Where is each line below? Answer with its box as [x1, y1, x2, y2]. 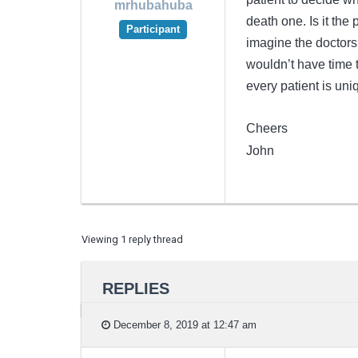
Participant [126, 23, 180, 36]
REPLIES [101, 279, 169, 297]
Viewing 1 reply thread [82, 233, 183, 245]
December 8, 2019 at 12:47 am [110, 318, 257, 331]
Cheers [245, 121, 288, 135]
